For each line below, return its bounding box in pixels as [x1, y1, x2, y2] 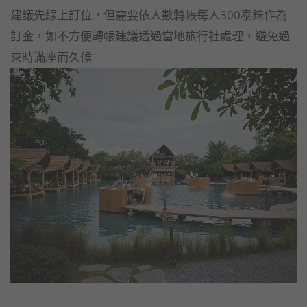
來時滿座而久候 [10, 49, 92, 65]
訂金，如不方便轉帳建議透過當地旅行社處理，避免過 [10, 27, 290, 44]
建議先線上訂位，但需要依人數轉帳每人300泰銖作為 [10, 6, 287, 23]
